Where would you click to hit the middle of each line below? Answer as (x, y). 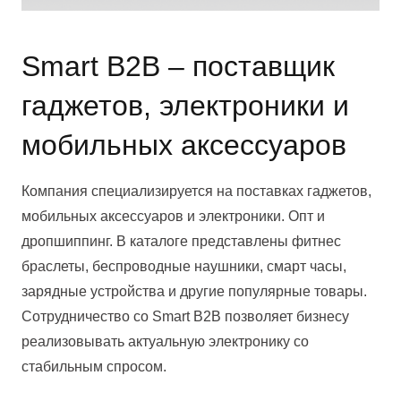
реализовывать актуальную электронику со (165, 341)
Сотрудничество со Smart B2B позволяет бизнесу (185, 316)
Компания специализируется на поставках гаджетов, (196, 191)
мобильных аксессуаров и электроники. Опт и (173, 216)
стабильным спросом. (94, 366)
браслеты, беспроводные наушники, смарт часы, (184, 266)
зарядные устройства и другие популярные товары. (194, 291)
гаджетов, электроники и (185, 105)
